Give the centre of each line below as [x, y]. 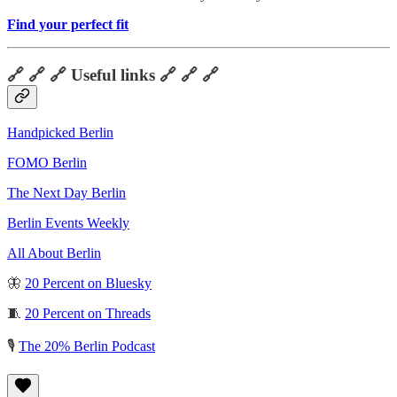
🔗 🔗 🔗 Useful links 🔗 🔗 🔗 [113, 74]
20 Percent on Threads [88, 314]
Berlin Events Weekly [68, 223]
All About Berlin [54, 253]
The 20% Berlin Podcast [87, 346]
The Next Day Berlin [66, 193]
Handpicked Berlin [60, 133]
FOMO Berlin [47, 163]
